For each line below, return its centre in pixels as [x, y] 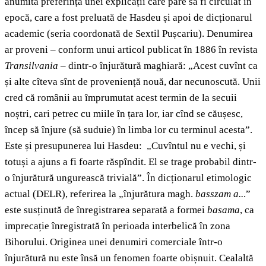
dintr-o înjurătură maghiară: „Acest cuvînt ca [162, 66]
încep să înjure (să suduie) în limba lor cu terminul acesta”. [129, 130]
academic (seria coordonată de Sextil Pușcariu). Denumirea [129, 34]
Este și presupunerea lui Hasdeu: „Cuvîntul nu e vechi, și [125, 146]
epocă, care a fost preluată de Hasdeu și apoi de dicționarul [129, 18]
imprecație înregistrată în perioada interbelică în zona [118, 226]
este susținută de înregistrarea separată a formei [106, 210]
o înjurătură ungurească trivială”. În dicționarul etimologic [128, 178]
